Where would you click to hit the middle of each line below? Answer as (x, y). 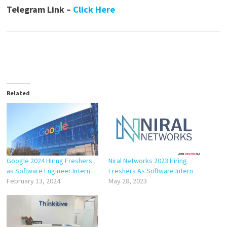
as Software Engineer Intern (48, 171)
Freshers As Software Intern (150, 171)
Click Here (94, 10)
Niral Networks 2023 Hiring (147, 161)
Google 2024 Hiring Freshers (49, 161)
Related (18, 93)
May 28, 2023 (127, 181)
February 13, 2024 (33, 181)
